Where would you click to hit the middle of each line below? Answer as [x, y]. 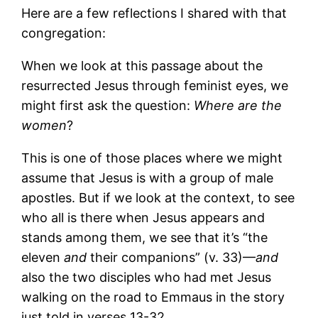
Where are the [238, 105]
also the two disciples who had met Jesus [147, 277]
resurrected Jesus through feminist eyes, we [155, 85]
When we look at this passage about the [142, 65]
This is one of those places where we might [152, 158]
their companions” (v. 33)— [173, 257]
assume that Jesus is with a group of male [148, 177]
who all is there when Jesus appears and [143, 217]
